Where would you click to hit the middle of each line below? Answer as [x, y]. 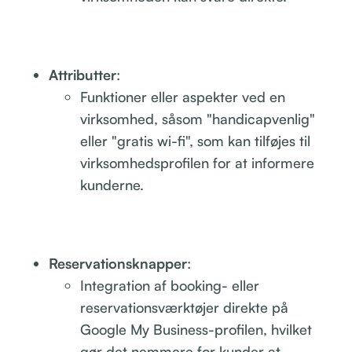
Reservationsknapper [118, 263]
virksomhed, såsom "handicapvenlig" [198, 118]
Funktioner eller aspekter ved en [183, 96]
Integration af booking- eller [170, 285]
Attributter [83, 74]
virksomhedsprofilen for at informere [198, 162]
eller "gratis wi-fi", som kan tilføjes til [196, 140]
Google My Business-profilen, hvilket [196, 329]
